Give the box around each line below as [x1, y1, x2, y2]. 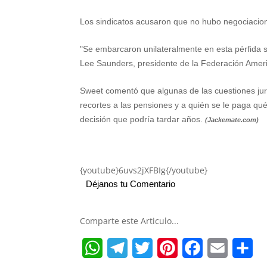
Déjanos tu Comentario [86, 179, 176, 189]
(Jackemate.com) [205, 116, 259, 123]
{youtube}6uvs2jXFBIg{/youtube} [80, 164, 208, 176]
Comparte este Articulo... [80, 215, 179, 226]
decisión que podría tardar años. [80, 114, 206, 124]
